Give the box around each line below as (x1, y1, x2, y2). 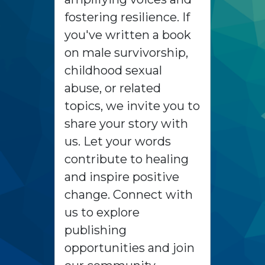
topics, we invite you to (64, 99, 200, 114)
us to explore (64, 205, 140, 220)
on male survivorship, (64, 46, 188, 60)
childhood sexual (64, 63, 162, 78)
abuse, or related (64, 81, 161, 96)
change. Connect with (64, 188, 193, 202)
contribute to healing (64, 152, 189, 167)
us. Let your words (64, 134, 171, 149)
